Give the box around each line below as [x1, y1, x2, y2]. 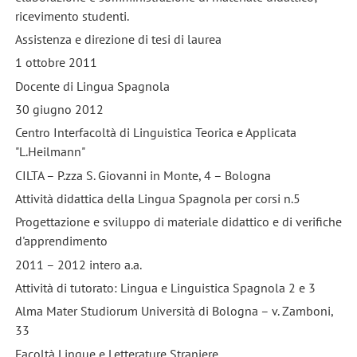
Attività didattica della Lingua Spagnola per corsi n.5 [14, 190, 300, 206]
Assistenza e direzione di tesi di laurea [14, 30, 222, 47]
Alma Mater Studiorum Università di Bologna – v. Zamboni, [14, 303, 333, 320]
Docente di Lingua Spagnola [14, 77, 170, 94]
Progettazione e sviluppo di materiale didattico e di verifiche [14, 214, 342, 230]
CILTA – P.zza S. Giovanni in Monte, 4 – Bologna [14, 167, 271, 183]
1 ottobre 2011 [14, 54, 97, 71]
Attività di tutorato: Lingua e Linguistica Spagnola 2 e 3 [14, 279, 316, 296]
